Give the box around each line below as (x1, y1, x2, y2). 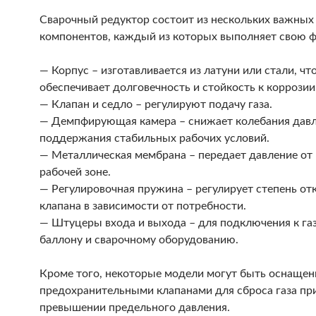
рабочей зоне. (39, 166, 111, 178)
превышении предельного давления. (39, 302, 230, 313)
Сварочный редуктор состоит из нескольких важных (39, 14, 314, 25)
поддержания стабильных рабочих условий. (39, 133, 269, 144)
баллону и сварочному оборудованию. (39, 234, 238, 245)
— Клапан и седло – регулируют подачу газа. (39, 99, 272, 110)
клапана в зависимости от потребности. (39, 200, 246, 212)
